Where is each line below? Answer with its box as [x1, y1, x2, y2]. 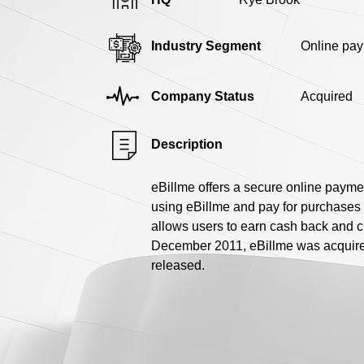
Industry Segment [151, 38, 261, 53]
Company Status [151, 89, 254, 103]
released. [151, 258, 205, 272]
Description [151, 136, 223, 151]
